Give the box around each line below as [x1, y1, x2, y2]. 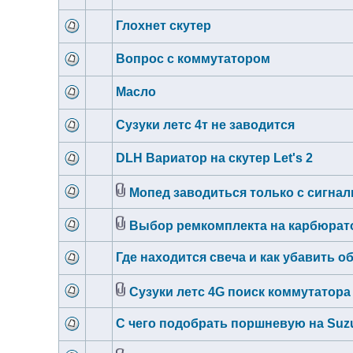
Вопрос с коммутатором [116, 52, 270, 65]
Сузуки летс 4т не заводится [116, 118, 295, 132]
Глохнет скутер [116, 19, 211, 32]
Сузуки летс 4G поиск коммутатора [129, 285, 351, 299]
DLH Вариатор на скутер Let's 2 [116, 151, 313, 165]
